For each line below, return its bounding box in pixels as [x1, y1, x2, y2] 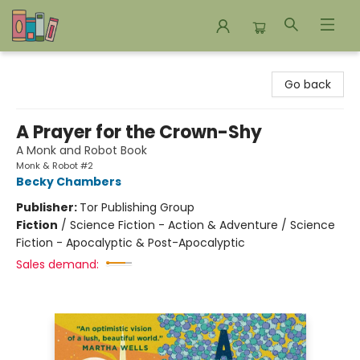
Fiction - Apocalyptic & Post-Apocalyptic [16, 235, 245, 251]
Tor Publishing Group [80, 199, 194, 215]
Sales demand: [16, 256, 99, 272]
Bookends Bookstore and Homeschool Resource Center [12, 59, 321, 75]
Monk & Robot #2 [16, 159, 93, 172]
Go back [284, 76, 331, 92]
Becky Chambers [16, 174, 121, 190]
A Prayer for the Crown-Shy [16, 120, 262, 145]
